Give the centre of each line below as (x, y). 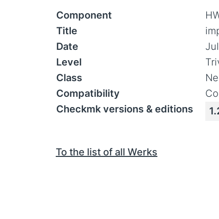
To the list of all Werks (107, 152)
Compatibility (88, 93)
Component (84, 15)
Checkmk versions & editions (125, 109)
